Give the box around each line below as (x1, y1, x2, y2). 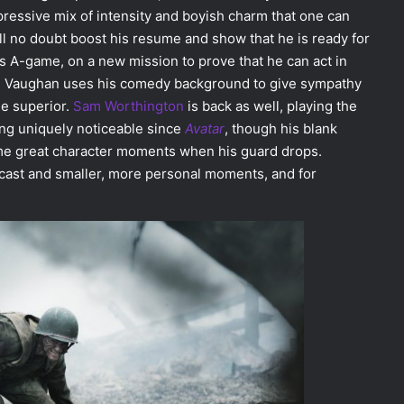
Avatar (185, 120, 225, 138)
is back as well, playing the (184, 97, 357, 115)
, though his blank (225, 120, 337, 138)
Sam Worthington (73, 97, 184, 115)
